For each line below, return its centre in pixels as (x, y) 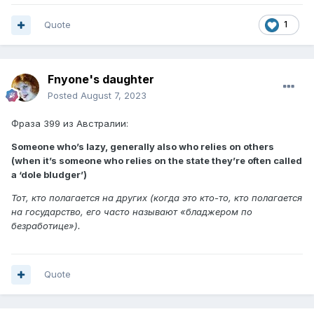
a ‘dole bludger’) (49, 175)
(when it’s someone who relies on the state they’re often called (157, 161)
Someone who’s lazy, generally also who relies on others (143, 147)
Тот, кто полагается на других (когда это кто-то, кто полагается (157, 198)
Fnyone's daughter (101, 80)
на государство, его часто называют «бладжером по (132, 212)
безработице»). (46, 226)
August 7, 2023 (114, 96)
